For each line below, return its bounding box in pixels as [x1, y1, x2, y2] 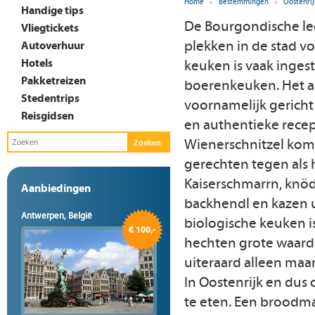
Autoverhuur [21, 38, 84, 52]
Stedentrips [21, 91, 79, 105]
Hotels [21, 56, 53, 70]
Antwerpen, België [21, 210, 92, 221]
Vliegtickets [21, 20, 79, 34]
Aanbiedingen [21, 181, 91, 195]
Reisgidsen [21, 108, 74, 122]
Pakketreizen [21, 73, 86, 87]
